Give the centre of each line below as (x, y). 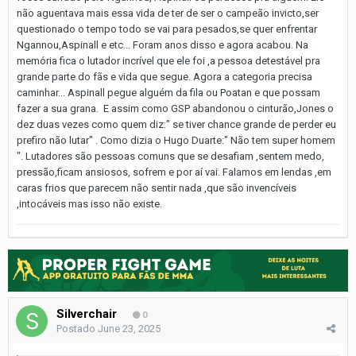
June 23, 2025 (129, 328)
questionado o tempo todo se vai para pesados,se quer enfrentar (167, 29)
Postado (77, 328)
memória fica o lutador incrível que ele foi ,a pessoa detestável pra (168, 60)
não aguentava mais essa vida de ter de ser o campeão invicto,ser (168, 13)
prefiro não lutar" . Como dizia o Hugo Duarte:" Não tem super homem (176, 140)
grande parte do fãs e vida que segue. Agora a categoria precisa (164, 76)
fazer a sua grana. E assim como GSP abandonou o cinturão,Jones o (175, 108)
